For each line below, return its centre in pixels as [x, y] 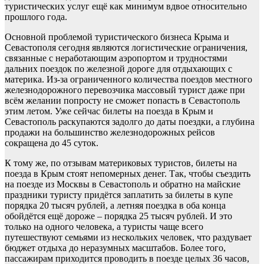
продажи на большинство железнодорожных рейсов [110, 133]
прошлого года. [36, 17]
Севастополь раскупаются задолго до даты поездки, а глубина [130, 122]
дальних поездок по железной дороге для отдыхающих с [118, 69]
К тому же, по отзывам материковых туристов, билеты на [121, 163]
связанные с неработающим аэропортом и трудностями [116, 58]
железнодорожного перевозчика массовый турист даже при [125, 90]
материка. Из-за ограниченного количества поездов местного [128, 80]
